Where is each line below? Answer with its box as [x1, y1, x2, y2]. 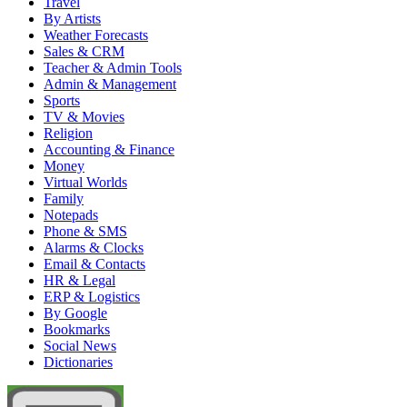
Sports [44, 93, 80, 108]
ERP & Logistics [44, 289, 140, 304]
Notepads [44, 207, 98, 223]
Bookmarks [44, 322, 110, 337]
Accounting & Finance [44, 142, 174, 157]
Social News [44, 338, 116, 353]
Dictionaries [44, 354, 113, 370]
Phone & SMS [44, 223, 127, 239]
